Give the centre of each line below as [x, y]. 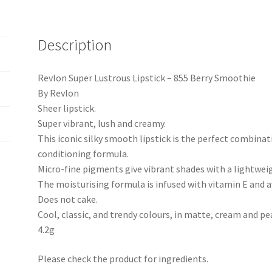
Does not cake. [68, 199]
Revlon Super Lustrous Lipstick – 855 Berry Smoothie [147, 77]
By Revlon [59, 93]
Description [75, 45]
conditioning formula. [83, 153]
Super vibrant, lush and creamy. [102, 123]
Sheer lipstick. [67, 108]
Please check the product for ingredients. [123, 258]
